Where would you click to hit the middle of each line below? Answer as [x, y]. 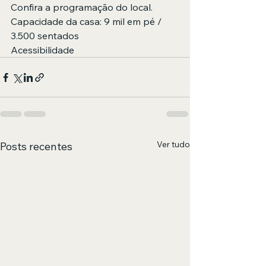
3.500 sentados [46, 36]
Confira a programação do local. [82, 7]
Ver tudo [173, 144]
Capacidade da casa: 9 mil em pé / [87, 21]
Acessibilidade [42, 50]
